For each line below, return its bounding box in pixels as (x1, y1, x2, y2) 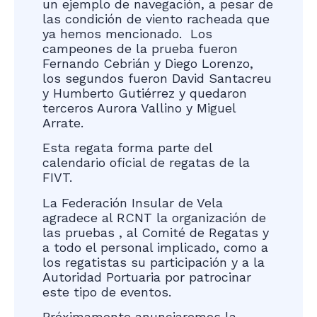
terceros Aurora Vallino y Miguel (42, 100, 236, 115)
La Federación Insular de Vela (42, 195, 223, 210)
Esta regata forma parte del (42, 140, 212, 156)
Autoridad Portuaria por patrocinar (42, 269, 251, 284)
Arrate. (42, 115, 83, 130)
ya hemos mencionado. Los (42, 25, 212, 41)
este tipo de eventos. (42, 284, 171, 299)
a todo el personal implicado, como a (42, 239, 268, 255)
